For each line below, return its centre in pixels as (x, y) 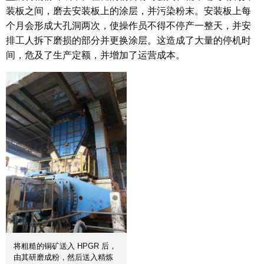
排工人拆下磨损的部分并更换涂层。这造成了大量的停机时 (128, 40)
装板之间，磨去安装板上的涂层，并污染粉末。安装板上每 (128, 11)
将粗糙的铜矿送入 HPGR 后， (65, 246)
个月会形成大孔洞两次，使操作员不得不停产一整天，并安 (128, 25)
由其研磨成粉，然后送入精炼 (63, 258)
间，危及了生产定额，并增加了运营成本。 (95, 55)
